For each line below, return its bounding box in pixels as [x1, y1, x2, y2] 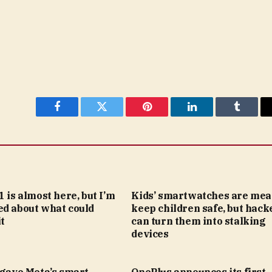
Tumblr [236, 110, 268, 121]
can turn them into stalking [131, 215, 266, 228]
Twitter [101, 110, 133, 121]
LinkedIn [191, 110, 231, 121]
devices [131, 228, 169, 240]
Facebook [56, 110, 99, 121]
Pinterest [146, 110, 185, 121]
